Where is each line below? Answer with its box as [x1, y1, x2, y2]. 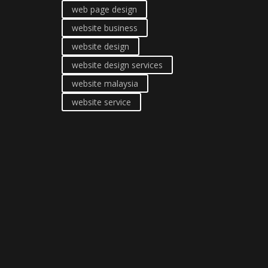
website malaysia [72, 78, 138, 89]
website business [72, 22, 138, 33]
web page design [72, 4, 137, 15]
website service [72, 96, 131, 108]
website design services [72, 59, 163, 71]
